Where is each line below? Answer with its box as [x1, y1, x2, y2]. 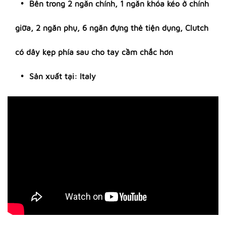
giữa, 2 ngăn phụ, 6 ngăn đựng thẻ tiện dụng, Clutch [15, 23, 208, 32]
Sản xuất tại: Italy [29, 72, 96, 81]
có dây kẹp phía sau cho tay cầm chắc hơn [15, 47, 173, 56]
